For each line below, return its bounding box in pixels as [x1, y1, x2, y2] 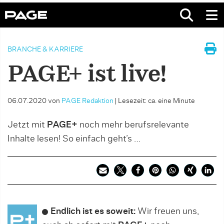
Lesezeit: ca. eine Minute [118, 97, 195, 104]
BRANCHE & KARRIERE [7, 46, 83, 53]
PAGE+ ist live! [7, 64, 166, 86]
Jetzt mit [7, 120, 45, 129]
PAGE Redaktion [61, 97, 113, 104]
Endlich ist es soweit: [50, 207, 135, 216]
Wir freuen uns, [135, 207, 199, 216]
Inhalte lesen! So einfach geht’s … [7, 134, 140, 143]
